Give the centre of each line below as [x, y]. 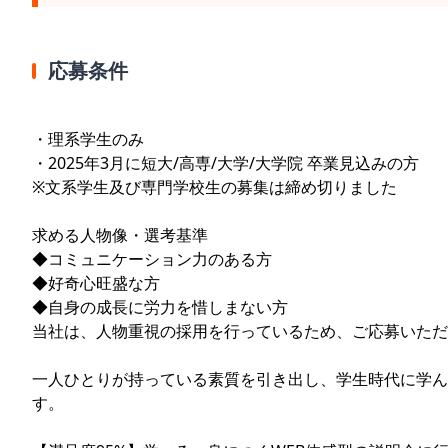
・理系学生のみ [88, 139]
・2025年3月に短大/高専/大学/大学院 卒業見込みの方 [225, 163]
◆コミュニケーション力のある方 [152, 259]
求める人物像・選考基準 [120, 235]
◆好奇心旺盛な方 [96, 283]
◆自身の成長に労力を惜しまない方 [160, 307]
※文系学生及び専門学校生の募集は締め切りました [214, 187]
